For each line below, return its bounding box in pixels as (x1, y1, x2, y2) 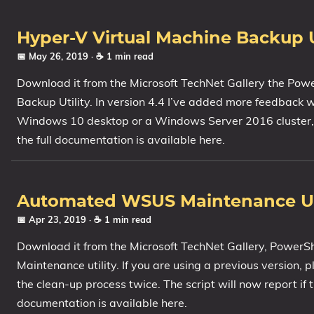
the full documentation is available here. (17, 132, 225, 146)
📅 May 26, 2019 (17, 50, 91, 62)
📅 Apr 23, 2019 (17, 214, 89, 225)
